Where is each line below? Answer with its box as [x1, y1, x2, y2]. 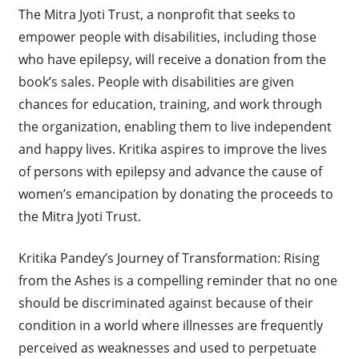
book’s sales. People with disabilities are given [18, 73, 294, 91]
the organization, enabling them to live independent [18, 118, 332, 136]
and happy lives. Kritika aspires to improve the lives [18, 140, 327, 159]
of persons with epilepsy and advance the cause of [18, 163, 322, 181]
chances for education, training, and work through [18, 95, 322, 114]
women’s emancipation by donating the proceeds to [18, 185, 333, 204]
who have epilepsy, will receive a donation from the [18, 50, 326, 69]
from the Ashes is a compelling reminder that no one [18, 272, 337, 290]
